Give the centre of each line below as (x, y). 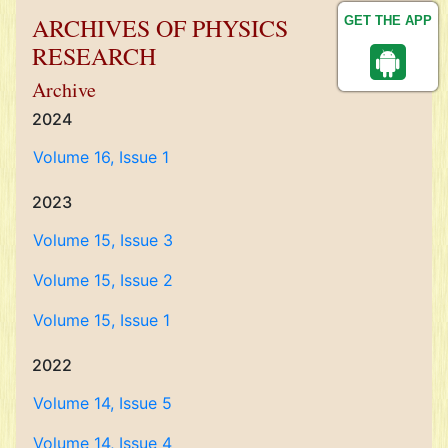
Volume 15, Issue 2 (103, 280)
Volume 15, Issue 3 (103, 240)
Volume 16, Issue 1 (101, 157)
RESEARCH (94, 56)
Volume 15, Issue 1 (101, 320)
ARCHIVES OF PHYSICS (160, 28)
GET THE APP (388, 20)
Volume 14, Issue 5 (102, 403)
